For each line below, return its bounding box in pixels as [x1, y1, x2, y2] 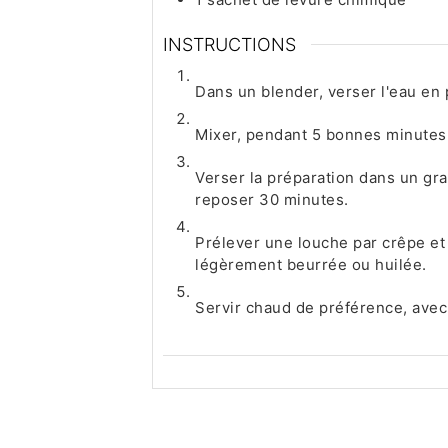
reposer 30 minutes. [195, 189, 349, 209]
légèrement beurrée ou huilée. [195, 254, 427, 274]
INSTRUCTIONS [163, 33, 296, 55]
